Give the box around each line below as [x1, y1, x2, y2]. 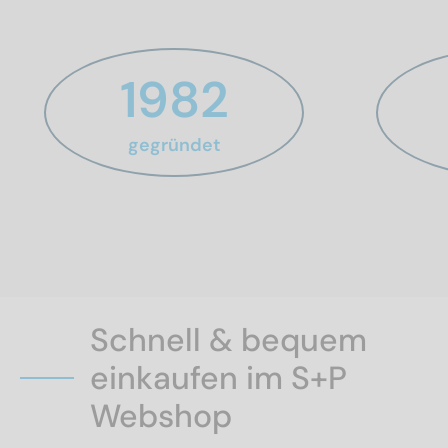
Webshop [90, 395, 232, 437]
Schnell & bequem [90, 319, 367, 361]
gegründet [127, 132, 221, 157]
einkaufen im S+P [90, 357, 347, 399]
